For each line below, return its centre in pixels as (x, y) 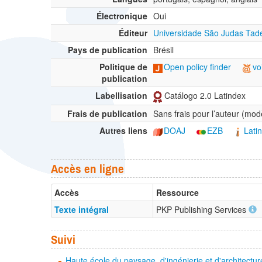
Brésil (163, 50)
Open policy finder (197, 67)
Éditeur (133, 33)
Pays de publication (108, 50)
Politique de (123, 67)
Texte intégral (82, 210)
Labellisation (121, 96)
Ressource (177, 193)
